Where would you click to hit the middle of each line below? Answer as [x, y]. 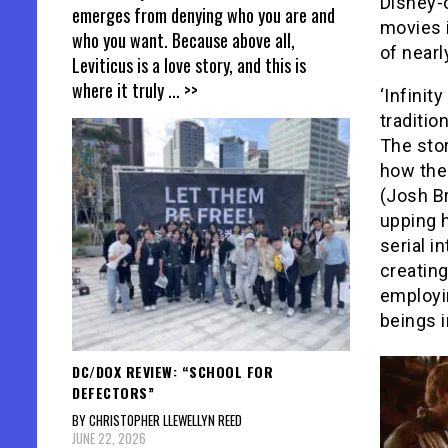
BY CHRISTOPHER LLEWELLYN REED [157, 419]
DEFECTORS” [113, 392]
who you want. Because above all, [183, 40]
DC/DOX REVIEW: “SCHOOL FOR [172, 371]
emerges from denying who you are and [203, 15]
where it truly [120, 90]
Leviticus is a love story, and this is [189, 65]
